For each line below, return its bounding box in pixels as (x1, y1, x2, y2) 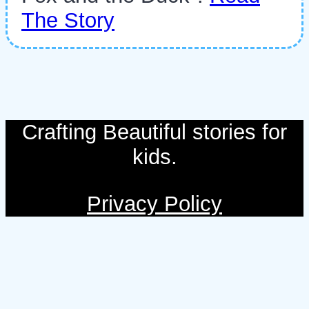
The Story (21, 8, 114, 32)
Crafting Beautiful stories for (22, 120, 287, 145)
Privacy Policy (87, 191, 222, 216)
